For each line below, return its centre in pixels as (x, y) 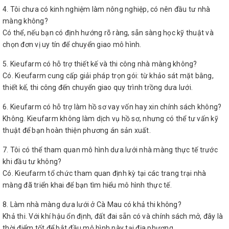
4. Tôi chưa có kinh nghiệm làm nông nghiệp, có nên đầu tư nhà (107, 9)
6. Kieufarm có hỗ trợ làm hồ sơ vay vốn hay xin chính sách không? (112, 107)
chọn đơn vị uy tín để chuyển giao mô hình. (72, 45)
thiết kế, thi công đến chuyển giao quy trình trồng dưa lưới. (98, 88)
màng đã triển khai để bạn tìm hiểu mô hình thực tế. (87, 185)
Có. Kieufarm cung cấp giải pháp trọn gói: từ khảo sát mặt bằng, (108, 76)
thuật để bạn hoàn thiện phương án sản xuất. (77, 131)
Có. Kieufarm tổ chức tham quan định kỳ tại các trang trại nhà (105, 174)
